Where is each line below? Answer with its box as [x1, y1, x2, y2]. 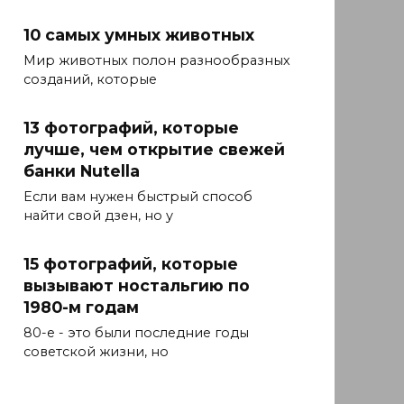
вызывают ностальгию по [23, 275, 250, 295]
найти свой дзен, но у [23, 207, 173, 225]
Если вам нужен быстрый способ [23, 188, 252, 206]
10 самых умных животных [23, 24, 254, 44]
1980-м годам [23, 297, 139, 317]
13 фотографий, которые [23, 117, 239, 137]
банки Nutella [23, 161, 140, 180]
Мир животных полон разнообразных [23, 52, 290, 69]
